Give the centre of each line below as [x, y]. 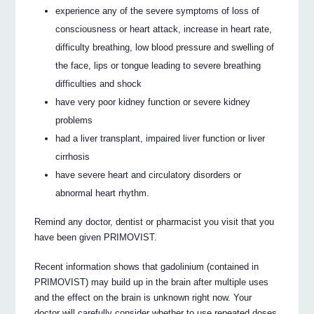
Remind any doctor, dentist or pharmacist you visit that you [155, 221]
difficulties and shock [99, 84]
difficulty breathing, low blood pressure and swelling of [165, 48]
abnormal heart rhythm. [103, 193]
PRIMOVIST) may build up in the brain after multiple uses [152, 282]
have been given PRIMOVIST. [96, 237]
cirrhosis [73, 157]
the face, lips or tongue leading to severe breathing [158, 66]
